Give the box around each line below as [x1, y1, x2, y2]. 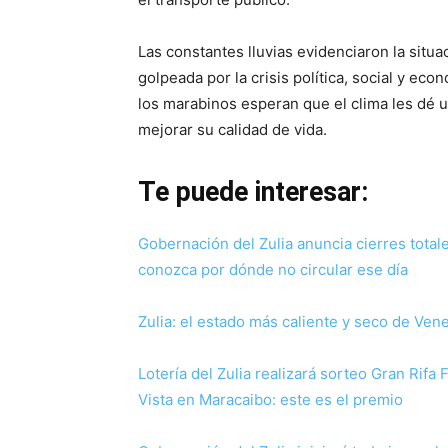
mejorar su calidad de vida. [138, 119, 327, 139]
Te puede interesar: [138, 175, 368, 208]
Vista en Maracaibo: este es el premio [138, 389, 403, 409]
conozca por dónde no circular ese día [138, 259, 408, 279]
